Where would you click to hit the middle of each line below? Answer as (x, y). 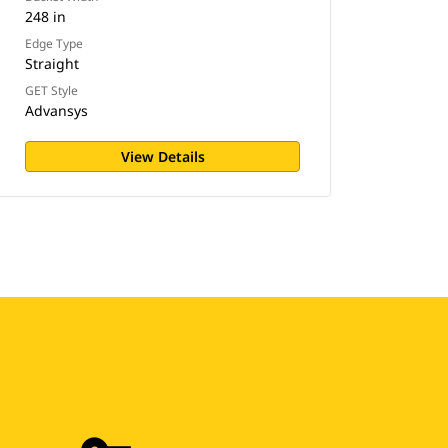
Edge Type (54, 43)
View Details (162, 156)
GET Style (52, 90)
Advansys (57, 110)
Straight (52, 63)
